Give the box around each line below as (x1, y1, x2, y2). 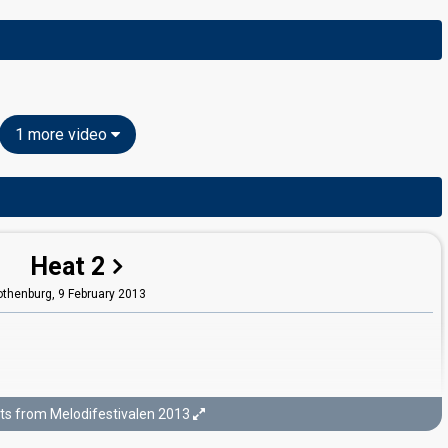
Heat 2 (30, 252, 105, 281)
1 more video (14, 125, 111, 144)
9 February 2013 (58, 287, 146, 301)
